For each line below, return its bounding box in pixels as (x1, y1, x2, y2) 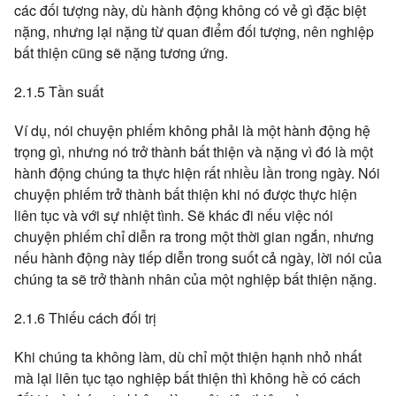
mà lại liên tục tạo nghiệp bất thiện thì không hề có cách (14, 368, 361, 388)
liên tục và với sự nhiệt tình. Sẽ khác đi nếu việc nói (14, 205, 333, 225)
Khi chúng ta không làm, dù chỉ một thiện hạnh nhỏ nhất (14, 346, 362, 367)
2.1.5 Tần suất (14, 81, 103, 102)
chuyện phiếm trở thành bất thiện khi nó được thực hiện (14, 184, 357, 204)
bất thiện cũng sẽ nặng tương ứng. (14, 42, 228, 63)
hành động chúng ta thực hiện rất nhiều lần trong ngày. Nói (14, 163, 380, 183)
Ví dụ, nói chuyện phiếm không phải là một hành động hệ (14, 120, 370, 141)
